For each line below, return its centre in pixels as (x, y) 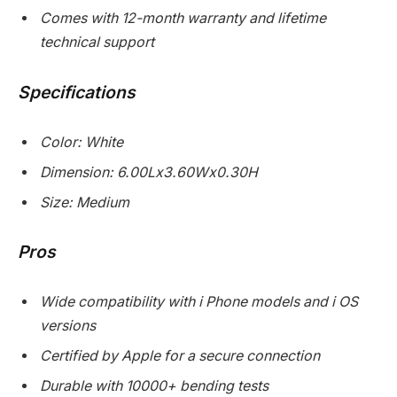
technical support (97, 43)
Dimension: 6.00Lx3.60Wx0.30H (149, 172)
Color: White (82, 142)
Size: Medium (85, 202)
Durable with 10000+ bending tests (154, 386)
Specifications (77, 93)
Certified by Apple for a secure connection (180, 356)
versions (68, 326)
